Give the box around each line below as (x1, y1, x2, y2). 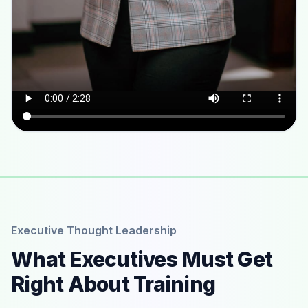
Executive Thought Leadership (11, 223, 177, 237)
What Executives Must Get (11, 246, 272, 272)
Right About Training (11, 271, 215, 296)
